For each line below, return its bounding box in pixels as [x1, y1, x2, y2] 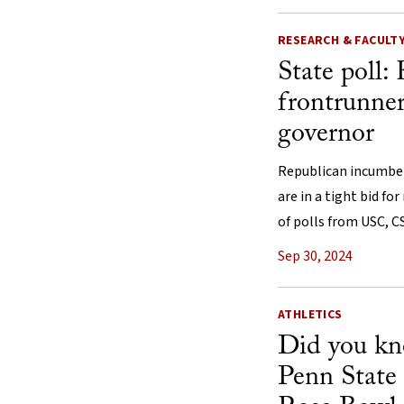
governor [278, 121, 374, 149]
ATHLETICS [278, 306, 343, 325]
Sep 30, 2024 [278, 246, 353, 267]
